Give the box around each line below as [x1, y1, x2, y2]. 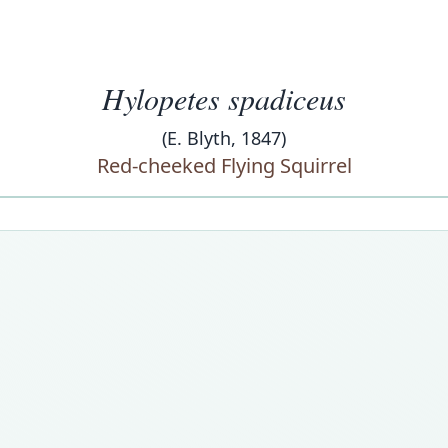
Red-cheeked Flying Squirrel [96, 152, 352, 179]
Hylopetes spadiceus [102, 78, 346, 118]
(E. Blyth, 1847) [162, 126, 286, 150]
